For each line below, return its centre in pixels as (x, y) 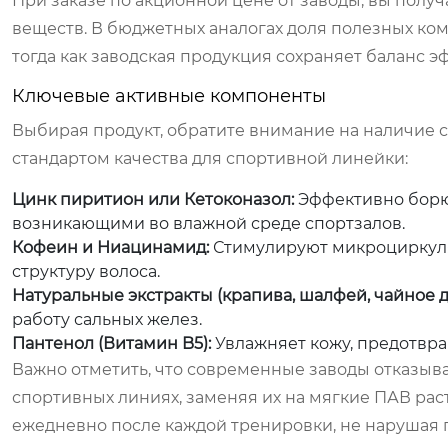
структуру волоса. (86, 271)
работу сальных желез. (107, 319)
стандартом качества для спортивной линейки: (210, 158)
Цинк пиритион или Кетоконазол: (153, 199)
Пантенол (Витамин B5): (111, 343)
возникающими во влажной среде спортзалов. (208, 223)
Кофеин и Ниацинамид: (110, 247)
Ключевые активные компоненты (169, 96)
